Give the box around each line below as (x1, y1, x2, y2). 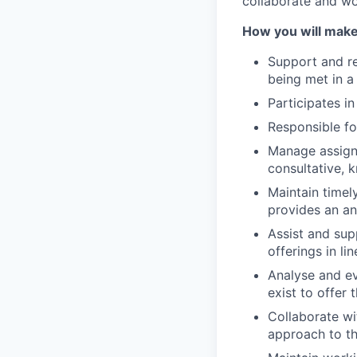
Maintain (268, 184, 323, 200)
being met (268, 71, 332, 87)
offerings (268, 243, 326, 259)
